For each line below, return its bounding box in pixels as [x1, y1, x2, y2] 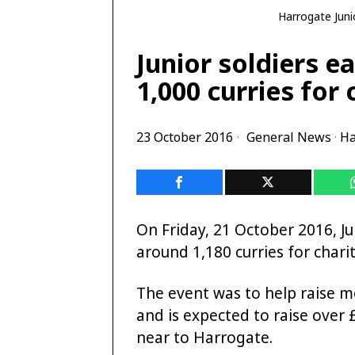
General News [246, 128, 331, 146]
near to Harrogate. [136, 327, 273, 348]
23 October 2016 [136, 128, 233, 146]
